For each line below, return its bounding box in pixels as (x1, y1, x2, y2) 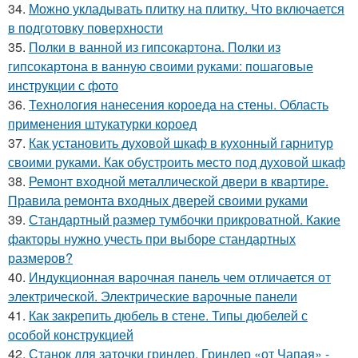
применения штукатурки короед (8, 114, 197, 133)
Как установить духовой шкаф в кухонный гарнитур (29, 133, 333, 152)
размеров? (8, 249, 73, 267)
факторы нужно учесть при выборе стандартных (8, 229, 296, 248)
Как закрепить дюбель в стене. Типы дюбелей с (29, 306, 308, 324)
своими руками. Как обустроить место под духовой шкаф (8, 153, 345, 171)
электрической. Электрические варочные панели (8, 287, 297, 305)
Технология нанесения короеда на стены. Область (29, 95, 328, 113)
